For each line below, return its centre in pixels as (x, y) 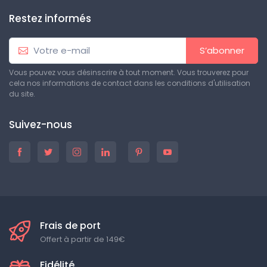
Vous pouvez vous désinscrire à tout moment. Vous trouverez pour (129, 72)
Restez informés (50, 18)
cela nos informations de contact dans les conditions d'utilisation (130, 83)
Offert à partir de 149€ (83, 239)
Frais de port (70, 226)
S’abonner (222, 50)
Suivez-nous (41, 125)
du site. (22, 94)
